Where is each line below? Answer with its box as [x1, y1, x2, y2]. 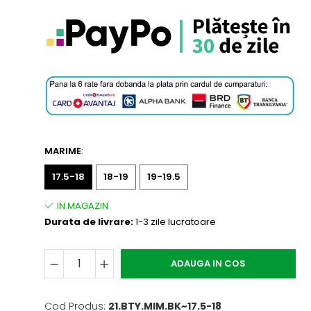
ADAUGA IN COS [171, 256, 246, 270]
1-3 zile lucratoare [133, 215, 217, 228]
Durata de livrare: [44, 215, 134, 228]
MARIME [44, 144, 82, 158]
